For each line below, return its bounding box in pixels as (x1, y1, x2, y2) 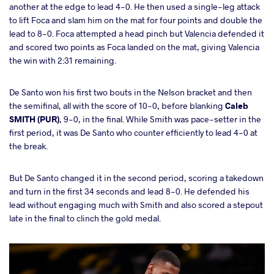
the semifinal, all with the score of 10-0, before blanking (9, 99, 225, 111)
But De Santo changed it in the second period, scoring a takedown (9, 171, 264, 183)
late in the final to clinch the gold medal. (9, 212, 161, 224)
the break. (9, 139, 48, 152)
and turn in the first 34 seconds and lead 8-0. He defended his (9, 185, 250, 197)
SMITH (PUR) (9, 113, 59, 125)
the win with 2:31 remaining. (9, 54, 116, 66)
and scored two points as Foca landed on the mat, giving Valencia (9, 40, 259, 53)
